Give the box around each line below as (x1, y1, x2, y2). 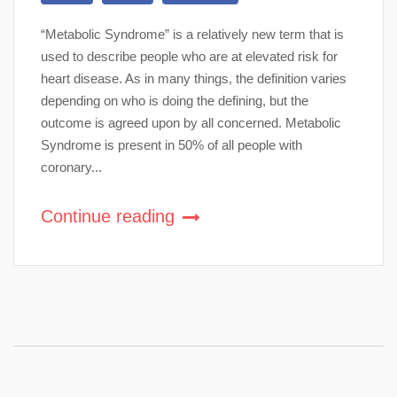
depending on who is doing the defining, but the (41, 92, 308, 108)
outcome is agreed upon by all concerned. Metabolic (41, 114, 341, 130)
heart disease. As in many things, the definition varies (41, 70, 346, 86)
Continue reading (41, 206, 180, 226)
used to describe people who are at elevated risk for (41, 48, 338, 64)
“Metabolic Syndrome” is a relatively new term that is (41, 26, 344, 42)
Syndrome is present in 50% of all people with (41, 136, 302, 152)
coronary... (41, 159, 102, 175)
